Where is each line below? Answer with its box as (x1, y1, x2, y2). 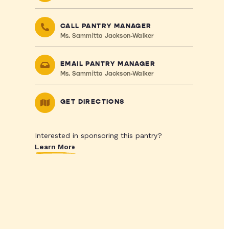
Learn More (34, 143, 76, 151)
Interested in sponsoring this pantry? (34, 131, 162, 140)
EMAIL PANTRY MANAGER (60, 60, 155, 68)
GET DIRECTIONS (60, 98, 125, 106)
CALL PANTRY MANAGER (60, 22, 152, 30)
